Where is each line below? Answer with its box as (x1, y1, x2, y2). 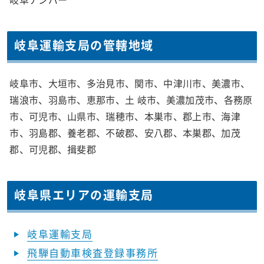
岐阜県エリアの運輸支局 (14, 186, 154, 204)
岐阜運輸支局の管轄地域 (14, 37, 154, 54)
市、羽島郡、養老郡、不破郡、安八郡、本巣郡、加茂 (9, 126, 240, 140)
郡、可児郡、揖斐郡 (9, 142, 97, 157)
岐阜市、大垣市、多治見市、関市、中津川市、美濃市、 (9, 76, 250, 91)
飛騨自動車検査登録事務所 (27, 245, 159, 260)
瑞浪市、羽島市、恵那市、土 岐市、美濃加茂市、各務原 (9, 93, 253, 107)
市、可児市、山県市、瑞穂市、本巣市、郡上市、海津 (9, 109, 240, 124)
